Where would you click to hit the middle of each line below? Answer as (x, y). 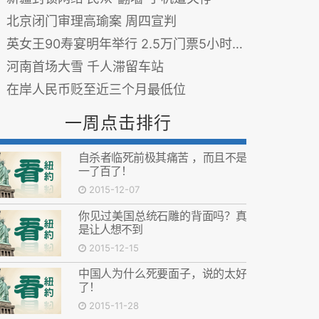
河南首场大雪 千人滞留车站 (85, 67)
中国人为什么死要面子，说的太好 (162, 274)
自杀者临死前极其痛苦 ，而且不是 (162, 157)
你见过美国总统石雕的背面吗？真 (162, 215)
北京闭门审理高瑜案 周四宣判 (91, 21)
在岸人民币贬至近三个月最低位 (96, 89)
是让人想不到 (110, 229)
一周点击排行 (118, 123)
